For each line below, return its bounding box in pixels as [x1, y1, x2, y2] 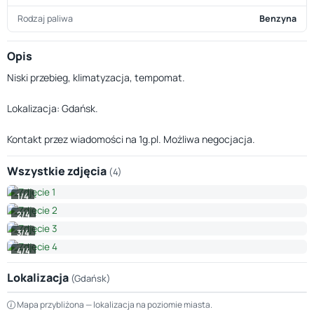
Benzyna [259, 13, 296, 25]
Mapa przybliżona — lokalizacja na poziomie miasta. [15, 299, 212, 310]
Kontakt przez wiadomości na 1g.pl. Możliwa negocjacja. [7, 132, 255, 146]
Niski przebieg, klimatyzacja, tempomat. [7, 71, 185, 84]
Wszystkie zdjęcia [7, 163, 109, 179]
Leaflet [179, 282, 204, 292]
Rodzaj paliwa [18, 13, 73, 25]
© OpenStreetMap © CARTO [208, 282, 303, 292]
